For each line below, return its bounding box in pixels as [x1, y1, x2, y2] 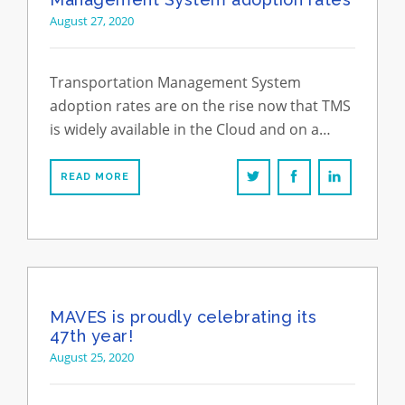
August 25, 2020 [50, 349, 134, 365]
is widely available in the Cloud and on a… [50, 119, 331, 139]
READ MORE [61, 171, 129, 183]
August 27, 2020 [50, 13, 134, 29]
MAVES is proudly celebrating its [50, 307, 316, 326]
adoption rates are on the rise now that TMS [50, 96, 351, 116]
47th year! [50, 326, 133, 345]
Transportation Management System [50, 72, 301, 92]
